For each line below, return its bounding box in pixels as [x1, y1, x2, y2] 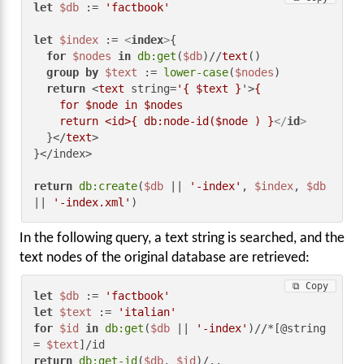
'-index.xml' [53, 195, 132, 209]
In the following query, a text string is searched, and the [19, 232, 344, 246]
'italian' [118, 305, 177, 318]
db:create [79, 179, 138, 193]
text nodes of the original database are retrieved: [19, 251, 310, 266]
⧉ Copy [292, 279, 328, 292]
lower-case [163, 65, 229, 79]
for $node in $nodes [33, 97, 60, 111]
